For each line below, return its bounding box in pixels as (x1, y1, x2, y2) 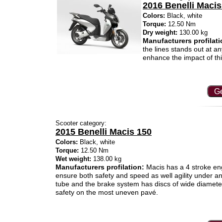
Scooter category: (55, 119, 107, 127)
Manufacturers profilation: (55, 163, 144, 171)
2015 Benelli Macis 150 (55, 127, 152, 137)
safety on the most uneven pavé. (55, 188, 158, 196)
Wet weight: (55, 155, 91, 163)
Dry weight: (143, 29, 177, 36)
